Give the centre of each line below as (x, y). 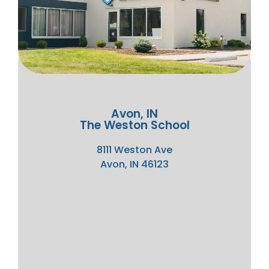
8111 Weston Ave (134, 150)
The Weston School (134, 125)
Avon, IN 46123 (134, 165)
